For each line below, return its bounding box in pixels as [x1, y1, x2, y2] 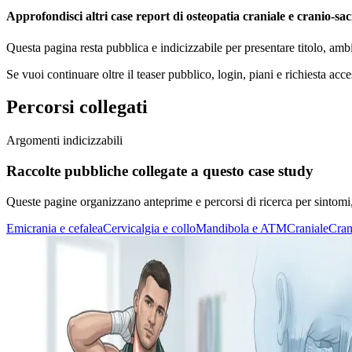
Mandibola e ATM [196, 221, 287, 235]
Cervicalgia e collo [103, 221, 196, 235]
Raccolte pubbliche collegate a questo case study [6, 163, 313, 180]
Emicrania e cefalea [6, 221, 103, 235]
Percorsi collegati [6, 97, 148, 118]
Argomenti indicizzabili [6, 134, 123, 148]
